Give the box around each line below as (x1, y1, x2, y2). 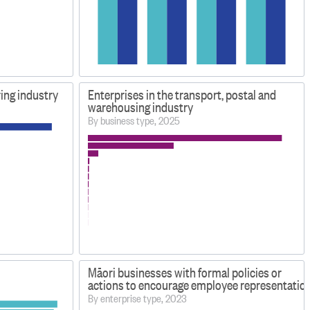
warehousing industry (88, 98, 194, 116)
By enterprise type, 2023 (88, 290, 188, 305)
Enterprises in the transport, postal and (88, 85, 277, 103)
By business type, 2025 (88, 112, 181, 127)
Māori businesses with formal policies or (88, 263, 282, 281)
